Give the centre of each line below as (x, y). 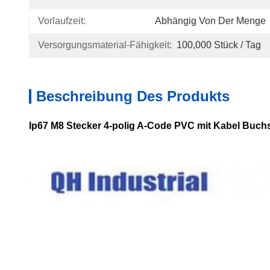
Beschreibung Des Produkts (133, 96)
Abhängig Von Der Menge (210, 21)
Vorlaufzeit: (62, 21)
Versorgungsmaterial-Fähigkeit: (105, 45)
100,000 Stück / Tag (219, 45)
